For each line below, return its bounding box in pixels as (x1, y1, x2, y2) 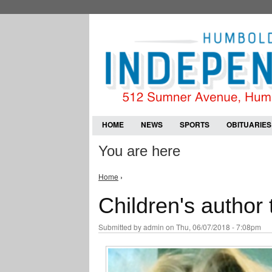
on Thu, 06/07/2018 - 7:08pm (164, 222, 261, 232)
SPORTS (180, 119, 209, 130)
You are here (98, 143, 180, 159)
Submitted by (98, 222, 143, 232)
